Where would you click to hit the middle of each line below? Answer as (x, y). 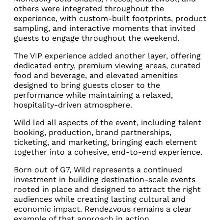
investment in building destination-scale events (105, 179)
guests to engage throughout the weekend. (96, 38)
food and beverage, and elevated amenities (96, 75)
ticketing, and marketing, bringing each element (105, 142)
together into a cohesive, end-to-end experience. (108, 152)
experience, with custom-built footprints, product (110, 18)
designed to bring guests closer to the (87, 85)
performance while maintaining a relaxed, (93, 95)
